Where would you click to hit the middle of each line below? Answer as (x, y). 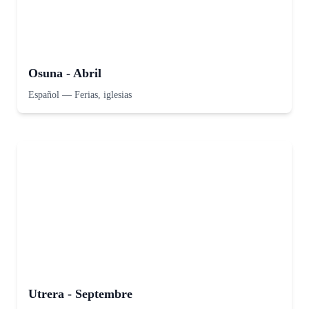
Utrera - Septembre (80, 294)
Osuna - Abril (65, 73)
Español (44, 95)
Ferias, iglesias (103, 95)
